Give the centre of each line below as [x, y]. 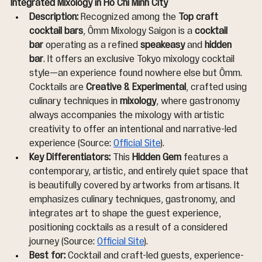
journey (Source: [63, 242]
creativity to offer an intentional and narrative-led [134, 130]
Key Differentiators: [70, 158]
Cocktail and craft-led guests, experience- [155, 256]
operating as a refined [92, 45]
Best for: [47, 256]
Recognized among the [128, 17]
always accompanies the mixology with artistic [128, 116]
